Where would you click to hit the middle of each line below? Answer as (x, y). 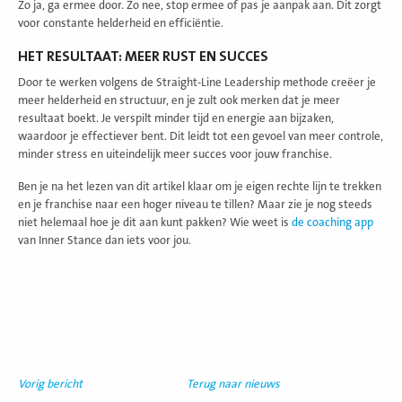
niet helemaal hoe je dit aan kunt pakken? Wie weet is (155, 222)
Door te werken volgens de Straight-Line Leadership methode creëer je (197, 82)
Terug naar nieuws (233, 384)
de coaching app (332, 222)
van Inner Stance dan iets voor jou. (105, 240)
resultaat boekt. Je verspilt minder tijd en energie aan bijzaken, (176, 118)
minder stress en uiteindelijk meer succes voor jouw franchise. (175, 154)
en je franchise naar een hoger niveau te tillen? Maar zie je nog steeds (195, 204)
